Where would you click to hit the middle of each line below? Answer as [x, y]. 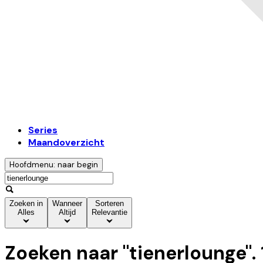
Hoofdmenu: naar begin [54, 165]
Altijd [67, 213]
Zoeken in [26, 204]
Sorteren [109, 204]
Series [43, 130]
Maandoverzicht [66, 143]
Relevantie [109, 213]
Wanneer [67, 204]
